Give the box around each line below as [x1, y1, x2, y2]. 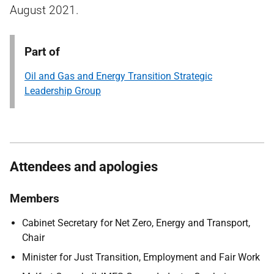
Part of [24, 45, 60, 59]
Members [10, 191, 59, 206]
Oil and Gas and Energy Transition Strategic [24, 70, 212, 82]
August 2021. [10, 3, 79, 17]
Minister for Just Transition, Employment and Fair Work [22, 251, 260, 263]
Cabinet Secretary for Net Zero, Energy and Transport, [22, 217, 250, 229]
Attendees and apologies [10, 159, 158, 174]
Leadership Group [24, 85, 101, 97]
